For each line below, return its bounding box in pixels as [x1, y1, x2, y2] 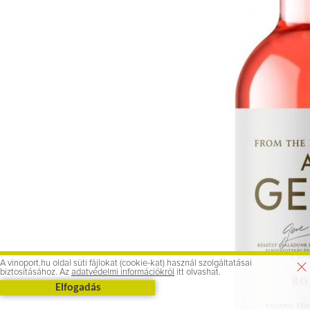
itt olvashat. [174, 268, 221, 277]
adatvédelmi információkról [71, 268, 174, 277]
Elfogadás [55, 282, 100, 293]
